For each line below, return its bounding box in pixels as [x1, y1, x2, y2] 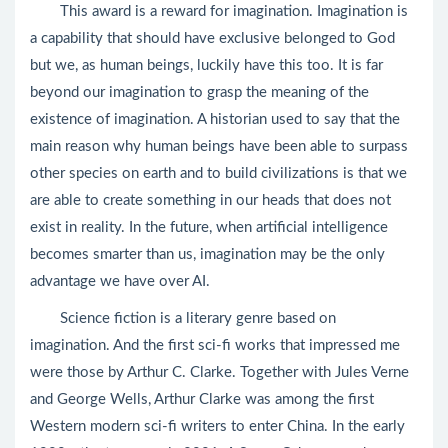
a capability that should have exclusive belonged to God [30, 31, 395, 46]
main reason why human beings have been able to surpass [30, 139, 408, 154]
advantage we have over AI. [30, 274, 210, 289]
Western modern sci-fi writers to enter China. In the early [30, 419, 405, 434]
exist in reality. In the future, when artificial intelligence [30, 220, 388, 235]
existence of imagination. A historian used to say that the [30, 112, 400, 127]
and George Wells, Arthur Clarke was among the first [30, 392, 374, 407]
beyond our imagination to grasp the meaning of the [30, 85, 369, 100]
